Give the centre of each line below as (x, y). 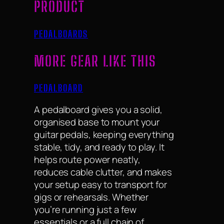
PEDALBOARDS (61, 34)
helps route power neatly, (87, 159)
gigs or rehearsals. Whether (91, 197)
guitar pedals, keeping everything (104, 134)
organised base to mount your (97, 122)
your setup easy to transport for (100, 184)
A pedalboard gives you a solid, (98, 109)
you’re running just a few (85, 209)
